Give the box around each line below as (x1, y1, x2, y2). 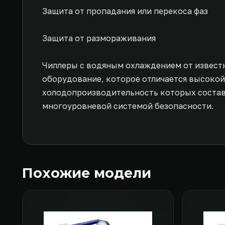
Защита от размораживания (42, 33, 156, 43)
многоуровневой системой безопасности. (42, 101, 213, 111)
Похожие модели (22, 165, 151, 181)
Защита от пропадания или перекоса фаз (42, 6, 208, 16)
